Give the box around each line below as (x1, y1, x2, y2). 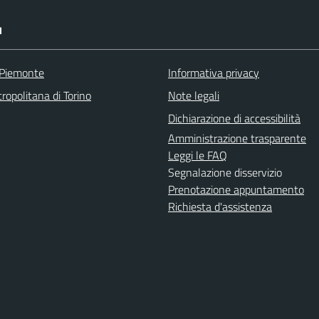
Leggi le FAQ (168, 146, 227, 164)
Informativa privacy (168, 63, 259, 81)
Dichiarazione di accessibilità (168, 109, 300, 127)
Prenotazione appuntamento (168, 180, 304, 198)
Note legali (168, 86, 219, 104)
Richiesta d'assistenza (168, 197, 272, 215)
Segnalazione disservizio (168, 163, 282, 181)
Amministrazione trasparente (168, 129, 306, 147)
